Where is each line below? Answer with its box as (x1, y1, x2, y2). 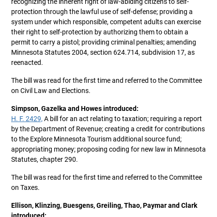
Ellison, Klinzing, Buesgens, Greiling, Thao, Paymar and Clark (11, 201, 197, 209)
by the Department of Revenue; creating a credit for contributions (11, 125, 205, 133)
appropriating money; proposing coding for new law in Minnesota (11, 145, 206, 153)
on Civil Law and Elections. (11, 87, 91, 94)
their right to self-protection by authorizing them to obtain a (11, 28, 188, 36)
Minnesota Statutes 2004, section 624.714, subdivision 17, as (11, 48, 195, 56)
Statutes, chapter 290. (11, 155, 78, 163)
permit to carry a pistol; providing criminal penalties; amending (11, 38, 196, 46)
